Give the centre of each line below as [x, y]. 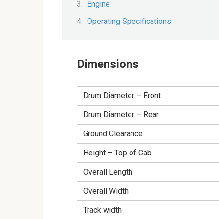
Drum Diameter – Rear [121, 114]
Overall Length [108, 172]
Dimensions [108, 64]
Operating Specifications [129, 21]
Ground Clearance [113, 133]
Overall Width [106, 191]
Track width [102, 210]
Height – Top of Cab [117, 153]
